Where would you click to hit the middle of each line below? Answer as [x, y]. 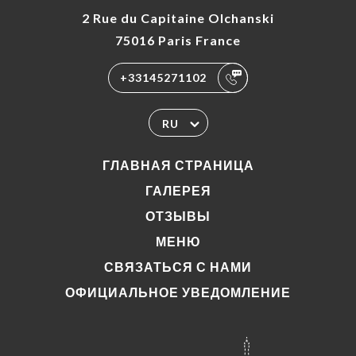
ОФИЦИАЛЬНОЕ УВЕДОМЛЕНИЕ [178, 292]
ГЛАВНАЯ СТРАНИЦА [178, 165]
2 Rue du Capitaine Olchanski [178, 18]
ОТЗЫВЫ [178, 216]
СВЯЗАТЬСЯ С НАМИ [178, 267]
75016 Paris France [178, 40]
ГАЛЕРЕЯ [178, 190]
